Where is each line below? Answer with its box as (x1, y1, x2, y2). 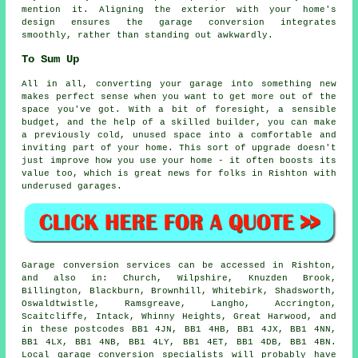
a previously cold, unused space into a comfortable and (22, 129, 336, 140)
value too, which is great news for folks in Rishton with (22, 168, 336, 178)
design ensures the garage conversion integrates (22, 18, 336, 28)
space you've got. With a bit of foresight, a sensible (22, 104, 336, 114)
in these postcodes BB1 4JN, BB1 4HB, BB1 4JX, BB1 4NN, (22, 324, 336, 335)
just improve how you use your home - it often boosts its (22, 155, 336, 165)
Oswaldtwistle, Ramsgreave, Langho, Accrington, (22, 299, 336, 309)
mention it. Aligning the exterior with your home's (22, 5, 336, 15)
